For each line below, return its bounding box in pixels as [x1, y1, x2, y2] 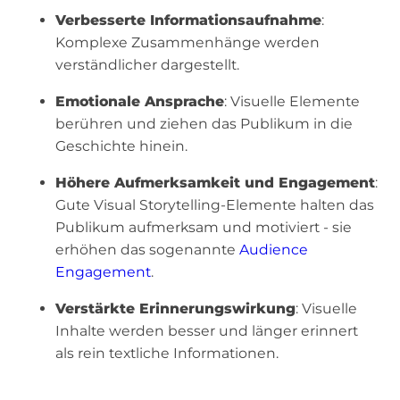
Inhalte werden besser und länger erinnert [54, 321, 358, 339]
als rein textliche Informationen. [54, 344, 279, 362]
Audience [238, 240, 308, 258]
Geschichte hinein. [54, 137, 187, 155]
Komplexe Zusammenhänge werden [54, 34, 320, 52]
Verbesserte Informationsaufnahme [54, 12, 321, 29]
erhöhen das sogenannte [54, 240, 239, 258]
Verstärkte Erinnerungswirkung [54, 299, 296, 317]
